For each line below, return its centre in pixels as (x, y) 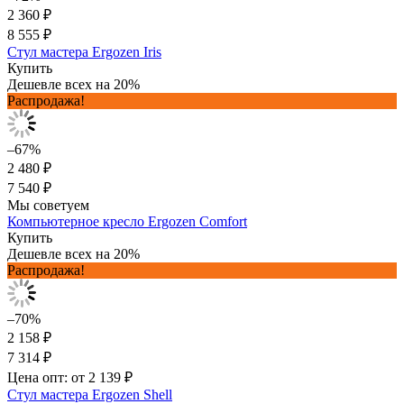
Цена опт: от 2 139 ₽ (70, 377)
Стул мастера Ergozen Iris (84, 51)
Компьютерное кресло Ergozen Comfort (127, 221)
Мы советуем (48, 205)
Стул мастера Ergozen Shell (90, 394)
